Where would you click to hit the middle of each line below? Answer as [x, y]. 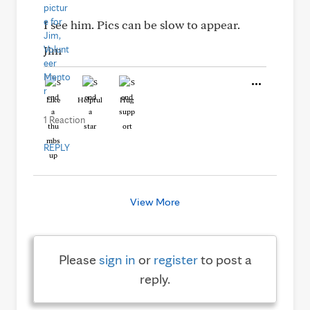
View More [155, 202]
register [175, 259]
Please [79, 259]
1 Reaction [64, 120]
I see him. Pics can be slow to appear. [142, 25]
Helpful [90, 100]
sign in [117, 259]
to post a [225, 259]
